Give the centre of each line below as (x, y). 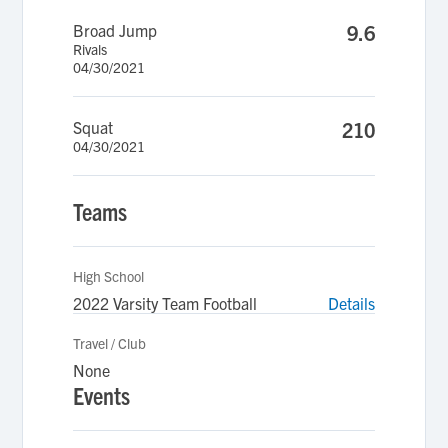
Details (351, 303)
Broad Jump (115, 30)
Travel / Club (110, 343)
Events (102, 395)
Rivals (90, 49)
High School (109, 276)
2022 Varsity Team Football (165, 303)
